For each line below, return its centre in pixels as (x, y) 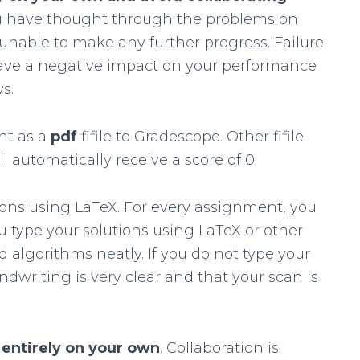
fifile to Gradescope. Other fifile (192, 137)
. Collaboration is (219, 348)
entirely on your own (81, 348)
